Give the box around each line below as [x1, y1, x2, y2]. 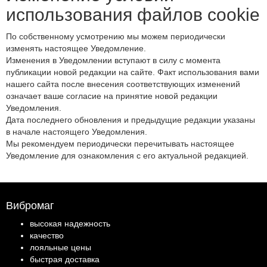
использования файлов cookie [6, 5, 260, 24]
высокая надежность [30, 219, 110, 228]
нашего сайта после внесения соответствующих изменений [6, 79, 240, 89]
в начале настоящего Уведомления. [6, 127, 147, 136]
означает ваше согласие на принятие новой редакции [6, 91, 218, 101]
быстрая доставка [30, 254, 100, 264]
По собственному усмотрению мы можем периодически [6, 32, 225, 41]
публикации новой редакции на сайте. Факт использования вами [6, 67, 259, 77]
